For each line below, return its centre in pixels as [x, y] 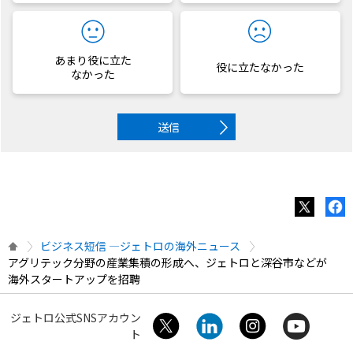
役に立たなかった [260, 67]
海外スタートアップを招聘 [74, 279]
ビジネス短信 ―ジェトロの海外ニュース [140, 245]
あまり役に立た [93, 59]
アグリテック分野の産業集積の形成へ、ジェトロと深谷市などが [167, 262]
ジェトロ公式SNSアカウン [76, 317]
